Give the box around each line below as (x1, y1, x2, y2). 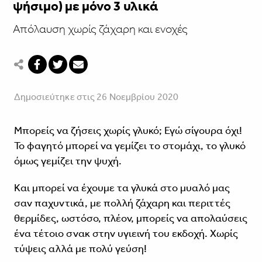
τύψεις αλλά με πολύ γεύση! (13, 242, 147, 256)
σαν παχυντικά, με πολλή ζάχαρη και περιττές (13, 196, 230, 210)
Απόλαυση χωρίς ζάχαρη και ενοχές (12, 22, 188, 36)
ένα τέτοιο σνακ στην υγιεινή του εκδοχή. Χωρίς (13, 227, 238, 240)
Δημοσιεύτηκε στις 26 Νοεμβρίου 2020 (13, 91, 178, 103)
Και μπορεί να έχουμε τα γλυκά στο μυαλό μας (13, 181, 230, 195)
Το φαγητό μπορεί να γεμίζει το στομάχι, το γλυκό (13, 139, 246, 153)
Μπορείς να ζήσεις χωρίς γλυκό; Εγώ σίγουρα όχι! (13, 124, 242, 137)
